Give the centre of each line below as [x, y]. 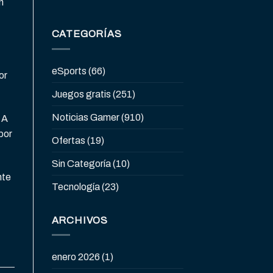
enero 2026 [76, 257]
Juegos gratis [81, 94]
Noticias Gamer [85, 117]
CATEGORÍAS [87, 34]
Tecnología [76, 186]
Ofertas [68, 140]
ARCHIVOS [80, 220]
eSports [69, 71]
